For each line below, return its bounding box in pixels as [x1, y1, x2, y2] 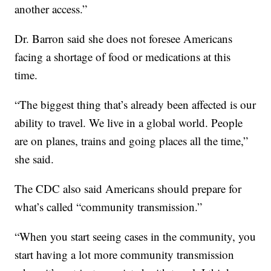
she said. [15, 151, 54, 167]
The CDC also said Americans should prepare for [15, 181, 242, 197]
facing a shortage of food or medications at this [15, 49, 231, 65]
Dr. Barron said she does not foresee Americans [15, 31, 233, 47]
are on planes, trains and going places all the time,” [15, 133, 249, 149]
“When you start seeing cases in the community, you [15, 229, 256, 244]
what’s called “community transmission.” [15, 199, 203, 215]
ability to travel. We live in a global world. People [15, 115, 243, 131]
